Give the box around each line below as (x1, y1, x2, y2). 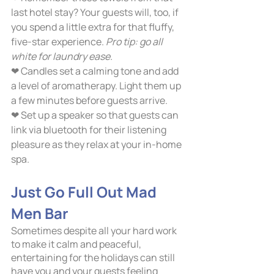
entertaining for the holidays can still (11, 251, 177, 265)
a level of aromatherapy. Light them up (11, 79, 183, 93)
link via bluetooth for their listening (11, 123, 168, 137)
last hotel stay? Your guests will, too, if (11, 6, 180, 20)
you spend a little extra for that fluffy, (11, 20, 176, 34)
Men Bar (68, 203, 84, 224)
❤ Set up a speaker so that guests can (11, 108, 180, 122)
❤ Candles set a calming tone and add (11, 64, 180, 78)
